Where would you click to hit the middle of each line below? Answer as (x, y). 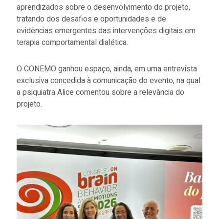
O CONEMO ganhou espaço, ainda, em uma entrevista (107, 69)
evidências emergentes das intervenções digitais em (106, 31)
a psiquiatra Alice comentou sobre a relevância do (100, 93)
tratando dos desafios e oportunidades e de (91, 19)
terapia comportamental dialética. (73, 43)
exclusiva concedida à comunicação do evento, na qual (108, 81)
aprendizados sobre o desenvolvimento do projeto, (103, 8)
